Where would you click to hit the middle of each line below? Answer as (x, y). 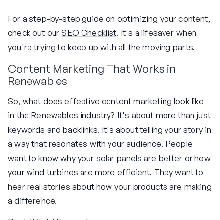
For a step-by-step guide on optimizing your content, (109, 18)
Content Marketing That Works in (92, 68)
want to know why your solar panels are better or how (109, 158)
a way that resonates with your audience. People (100, 143)
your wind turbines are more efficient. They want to (106, 172)
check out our (35, 32)
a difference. (33, 200)
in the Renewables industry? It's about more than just (109, 115)
